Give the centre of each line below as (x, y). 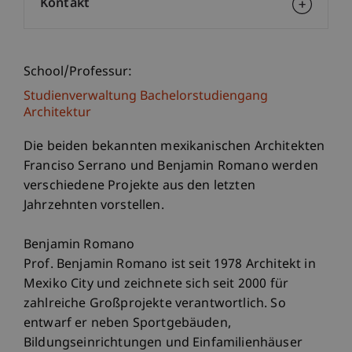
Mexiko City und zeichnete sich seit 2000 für (156, 285)
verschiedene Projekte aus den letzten (139, 187)
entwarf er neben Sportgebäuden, (127, 324)
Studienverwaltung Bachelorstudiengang (146, 97)
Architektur (57, 114)
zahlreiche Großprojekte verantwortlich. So (155, 304)
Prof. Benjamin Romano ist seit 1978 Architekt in (170, 265)
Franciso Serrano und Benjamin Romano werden (171, 167)
